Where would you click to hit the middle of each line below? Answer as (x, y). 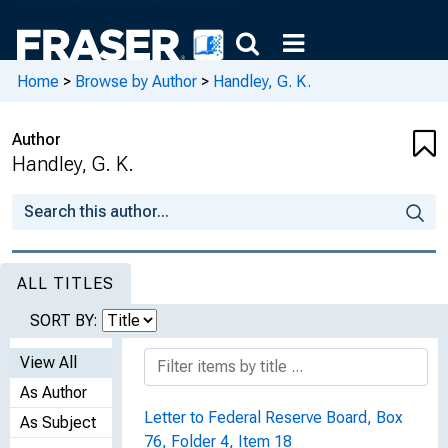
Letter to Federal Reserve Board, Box (273, 417)
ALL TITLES (65, 283)
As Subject (58, 422)
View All (48, 362)
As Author (53, 392)
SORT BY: (66, 320)
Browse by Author (136, 81)
